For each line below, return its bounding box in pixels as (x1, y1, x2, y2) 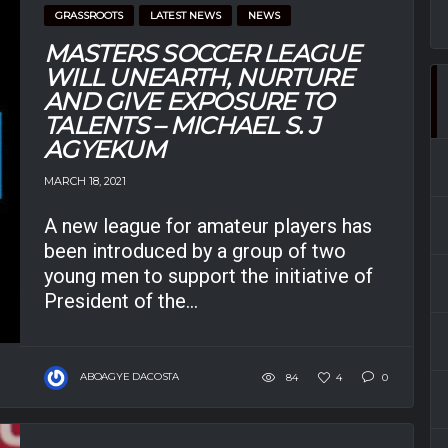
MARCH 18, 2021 (44, 174, 126, 189)
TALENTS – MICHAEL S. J (44, 110, 320, 140)
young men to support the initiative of (44, 264, 373, 289)
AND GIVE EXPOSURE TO (44, 86, 334, 116)
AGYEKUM (44, 134, 165, 164)
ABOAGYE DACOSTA (80, 370, 179, 384)
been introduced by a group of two (44, 239, 346, 264)
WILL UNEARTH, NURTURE (44, 62, 353, 92)
